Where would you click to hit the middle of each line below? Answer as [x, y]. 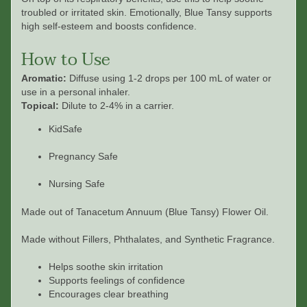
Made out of [48, 212]
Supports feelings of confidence [116, 281]
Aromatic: [44, 78]
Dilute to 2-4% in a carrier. [118, 106]
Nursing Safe [76, 184]
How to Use [65, 59]
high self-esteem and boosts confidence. [109, 26]
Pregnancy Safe [83, 156]
